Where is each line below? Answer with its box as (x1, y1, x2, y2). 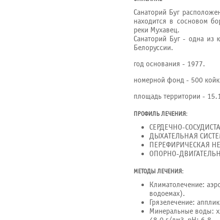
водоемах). (149, 189, 185, 198)
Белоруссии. (134, 43, 173, 52)
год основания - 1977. (134, 59, 205, 68)
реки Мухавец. (134, 26, 180, 34)
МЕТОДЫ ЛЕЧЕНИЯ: (134, 168, 184, 175)
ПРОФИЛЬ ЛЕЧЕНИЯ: (134, 110, 188, 118)
